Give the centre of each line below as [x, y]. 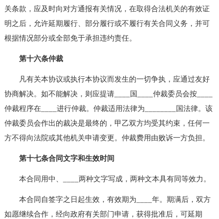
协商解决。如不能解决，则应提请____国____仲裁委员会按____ [108, 94]
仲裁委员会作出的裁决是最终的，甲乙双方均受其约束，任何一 [107, 123]
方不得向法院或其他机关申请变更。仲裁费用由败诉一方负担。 [107, 138]
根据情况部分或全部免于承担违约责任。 [70, 38]
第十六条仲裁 [41, 58]
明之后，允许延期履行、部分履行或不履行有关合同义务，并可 [107, 23]
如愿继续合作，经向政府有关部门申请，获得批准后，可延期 [103, 214]
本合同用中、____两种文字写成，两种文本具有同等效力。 [107, 179]
